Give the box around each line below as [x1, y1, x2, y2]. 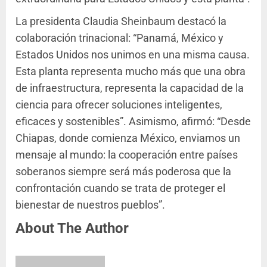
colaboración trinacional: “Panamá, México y [15, 32, 223, 45]
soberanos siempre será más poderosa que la [15, 165, 231, 178]
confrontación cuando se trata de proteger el [15, 182, 225, 195]
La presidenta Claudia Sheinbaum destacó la [15, 15, 226, 28]
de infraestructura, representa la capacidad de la [15, 82, 244, 95]
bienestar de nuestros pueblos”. [15, 198, 165, 212]
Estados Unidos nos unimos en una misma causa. [15, 48, 250, 61]
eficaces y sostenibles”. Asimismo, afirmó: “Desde [15, 115, 251, 128]
